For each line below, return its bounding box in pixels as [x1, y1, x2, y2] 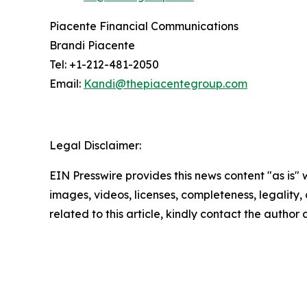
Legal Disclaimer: [49, 138, 141, 152]
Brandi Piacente [49, 38, 135, 52]
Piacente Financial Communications [49, 19, 238, 33]
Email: [49, 76, 84, 90]
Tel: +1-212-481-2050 [49, 57, 159, 71]
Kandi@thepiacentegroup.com [84, 76, 247, 90]
